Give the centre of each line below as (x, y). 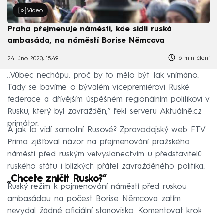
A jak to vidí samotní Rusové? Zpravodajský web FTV (106, 130)
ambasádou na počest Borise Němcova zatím (94, 199)
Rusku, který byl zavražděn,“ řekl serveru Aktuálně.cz (105, 111)
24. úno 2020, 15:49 (33, 59)
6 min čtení (193, 58)
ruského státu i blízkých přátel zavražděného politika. (106, 166)
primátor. (23, 124)
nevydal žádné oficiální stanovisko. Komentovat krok (104, 211)
